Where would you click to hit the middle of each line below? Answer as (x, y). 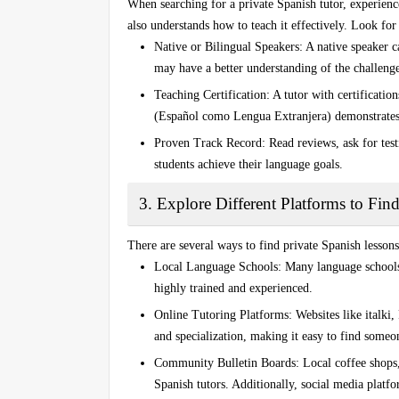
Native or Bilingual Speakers (227, 46)
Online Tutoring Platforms (221, 314)
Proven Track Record (208, 142)
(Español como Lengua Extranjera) (243, 116)
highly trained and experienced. (233, 288)
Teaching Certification (210, 94)
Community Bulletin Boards (225, 362)
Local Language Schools (216, 266)
